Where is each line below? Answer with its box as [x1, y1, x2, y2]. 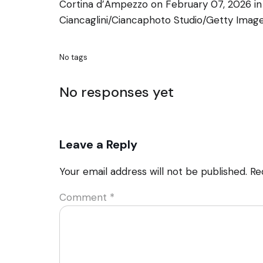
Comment [59, 191, 110, 204]
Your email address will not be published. [59, 165, 247, 178]
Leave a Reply [59, 137, 137, 153]
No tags [59, 52, 87, 62]
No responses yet [59, 82, 174, 101]
